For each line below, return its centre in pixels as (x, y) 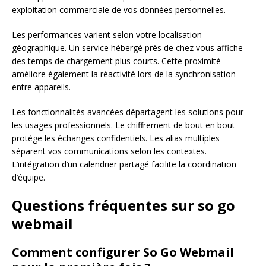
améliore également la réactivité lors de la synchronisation (124, 74)
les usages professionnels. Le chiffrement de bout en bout (123, 125)
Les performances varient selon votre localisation (107, 34)
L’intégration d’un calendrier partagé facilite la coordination (124, 164)
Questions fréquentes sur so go (123, 205)
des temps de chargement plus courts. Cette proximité (116, 61)
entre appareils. (41, 87)
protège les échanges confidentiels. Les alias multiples (116, 138)
